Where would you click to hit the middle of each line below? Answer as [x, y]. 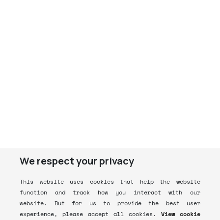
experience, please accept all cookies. [88, 214]
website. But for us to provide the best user [110, 203]
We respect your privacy [77, 161]
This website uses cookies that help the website [110, 181]
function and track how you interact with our [110, 192]
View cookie [181, 214]
